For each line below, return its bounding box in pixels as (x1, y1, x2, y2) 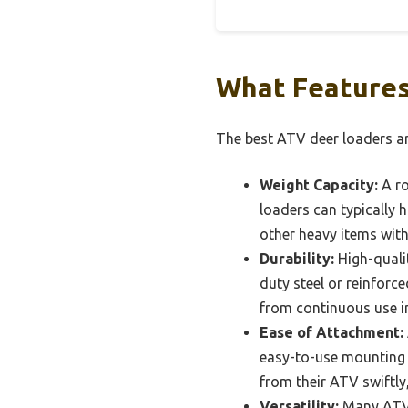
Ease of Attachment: (260, 324, 403, 342)
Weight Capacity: (260, 177, 378, 194)
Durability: (260, 250, 334, 268)
